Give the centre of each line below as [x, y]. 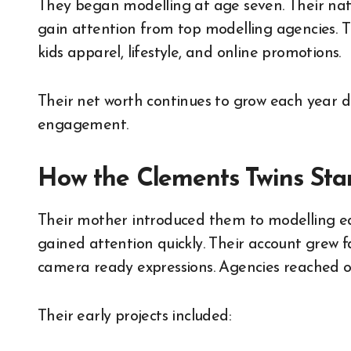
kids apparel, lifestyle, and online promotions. [189, 54]
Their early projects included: [134, 317]
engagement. [83, 126]
